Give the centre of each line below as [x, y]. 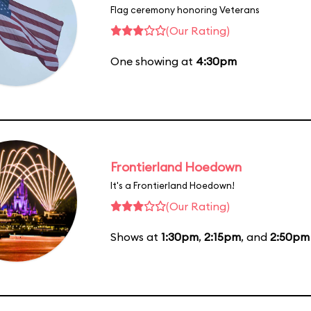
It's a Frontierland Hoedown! [173, 185]
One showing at [153, 61]
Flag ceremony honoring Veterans [185, 9]
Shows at [136, 236]
